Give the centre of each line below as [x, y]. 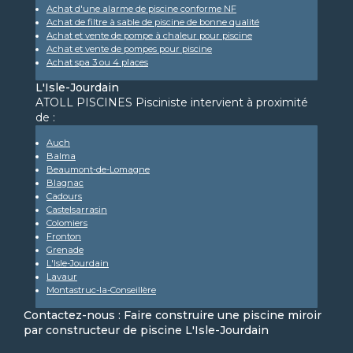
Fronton [64, 237]
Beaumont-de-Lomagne [98, 170]
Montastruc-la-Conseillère [101, 290]
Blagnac [65, 183]
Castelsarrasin [77, 210]
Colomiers [67, 223]
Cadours [64, 197]
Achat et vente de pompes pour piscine [129, 49]
